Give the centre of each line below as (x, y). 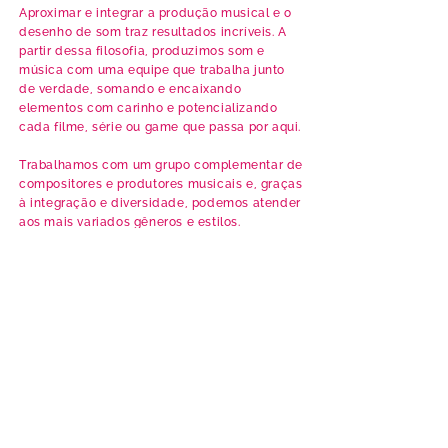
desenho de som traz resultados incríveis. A (153, 32)
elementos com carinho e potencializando (148, 108)
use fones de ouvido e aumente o (152, 292)
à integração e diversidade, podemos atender (160, 203)
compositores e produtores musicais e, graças (161, 184)
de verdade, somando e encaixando (130, 89)
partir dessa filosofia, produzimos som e (142, 51)
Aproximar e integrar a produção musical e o (155, 13)
